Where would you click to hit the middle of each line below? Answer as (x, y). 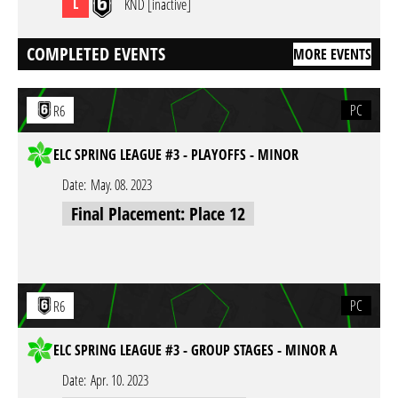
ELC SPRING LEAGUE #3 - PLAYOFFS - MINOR (176, 155)
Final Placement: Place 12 (158, 214)
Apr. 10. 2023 (119, 380)
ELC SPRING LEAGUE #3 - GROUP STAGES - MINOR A (195, 350)
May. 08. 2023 (121, 185)
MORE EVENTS (332, 54)
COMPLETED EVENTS (96, 54)
